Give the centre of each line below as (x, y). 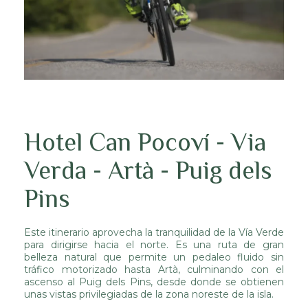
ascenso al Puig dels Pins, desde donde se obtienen (154, 282)
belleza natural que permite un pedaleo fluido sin (154, 257)
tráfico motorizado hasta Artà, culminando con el (154, 269)
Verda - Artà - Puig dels (148, 170)
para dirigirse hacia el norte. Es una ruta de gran (154, 244)
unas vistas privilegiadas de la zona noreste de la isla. (149, 294)
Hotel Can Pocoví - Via (145, 142)
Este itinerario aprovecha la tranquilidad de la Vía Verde (154, 232)
